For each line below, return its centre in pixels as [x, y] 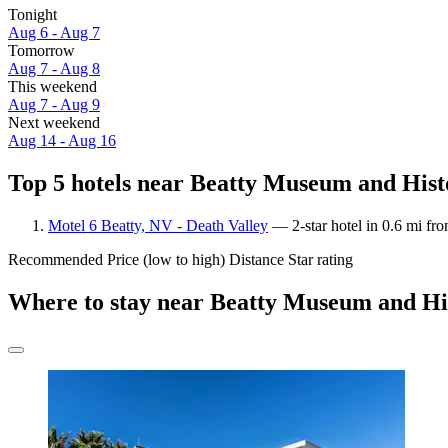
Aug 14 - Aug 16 [62, 141]
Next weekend [54, 123]
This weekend [52, 87]
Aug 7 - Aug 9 [54, 105]
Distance [256, 259]
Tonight [32, 15]
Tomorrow [41, 51]
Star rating [320, 259]
